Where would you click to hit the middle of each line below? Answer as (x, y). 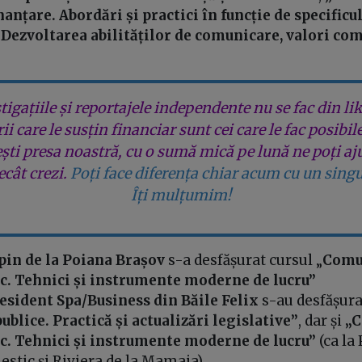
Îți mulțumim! (181, 195)
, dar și (322, 320)
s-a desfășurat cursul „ (246, 260)
